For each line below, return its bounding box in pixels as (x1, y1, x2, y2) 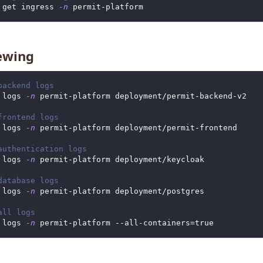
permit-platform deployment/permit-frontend (35, 123, 237, 133)
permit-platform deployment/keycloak (35, 155, 204, 164)
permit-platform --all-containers (35, 218, 190, 228)
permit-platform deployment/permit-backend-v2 (35, 92, 247, 101)
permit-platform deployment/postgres (35, 187, 204, 196)
